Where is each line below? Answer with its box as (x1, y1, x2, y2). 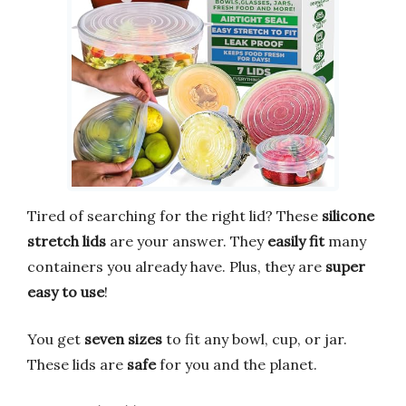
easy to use (27, 282, 104, 301)
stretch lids (27, 231, 106, 250)
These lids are (27, 354, 127, 373)
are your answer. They (106, 231, 267, 250)
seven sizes (84, 329, 162, 348)
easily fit (267, 231, 324, 250)
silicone (322, 206, 374, 225)
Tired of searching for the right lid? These (27, 206, 322, 225)
